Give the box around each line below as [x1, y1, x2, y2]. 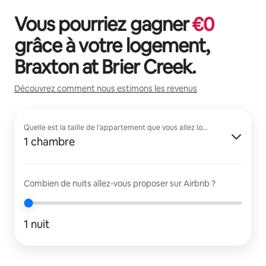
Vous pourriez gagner [14, 11, 192, 36]
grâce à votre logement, [14, 33, 210, 58]
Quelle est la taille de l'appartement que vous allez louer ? [24, 122, 219, 132]
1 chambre [24, 134, 75, 148]
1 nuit [24, 217, 49, 231]
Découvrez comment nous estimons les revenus [14, 83, 197, 94]
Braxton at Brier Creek [14, 54, 192, 79]
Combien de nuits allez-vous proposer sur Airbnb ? [24, 178, 216, 189]
